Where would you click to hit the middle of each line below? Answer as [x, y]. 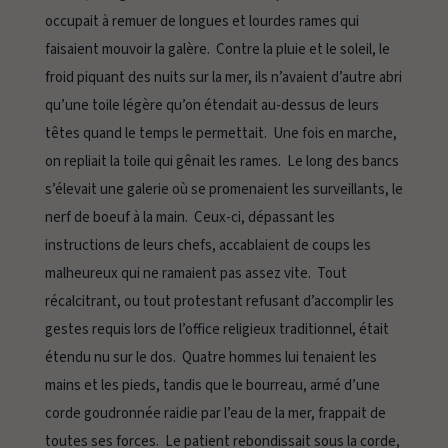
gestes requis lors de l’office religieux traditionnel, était [216, 330]
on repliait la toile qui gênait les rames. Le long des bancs [221, 162]
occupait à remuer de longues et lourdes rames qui [201, 22]
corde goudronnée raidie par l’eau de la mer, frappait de [215, 414]
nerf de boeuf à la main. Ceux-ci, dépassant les [189, 218]
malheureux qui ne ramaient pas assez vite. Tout [195, 274]
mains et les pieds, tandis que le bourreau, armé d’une [212, 386]
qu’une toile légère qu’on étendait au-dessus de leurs [211, 106]
